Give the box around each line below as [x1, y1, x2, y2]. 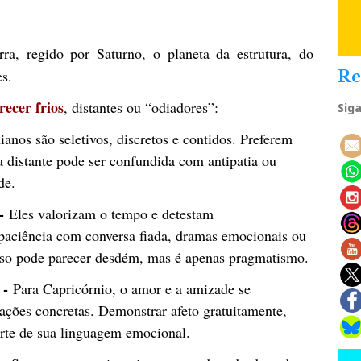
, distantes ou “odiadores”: [64, 97, 218, 117]
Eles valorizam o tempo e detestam [9, 203, 214, 223]
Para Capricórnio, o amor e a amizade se [13, 278, 251, 298]
